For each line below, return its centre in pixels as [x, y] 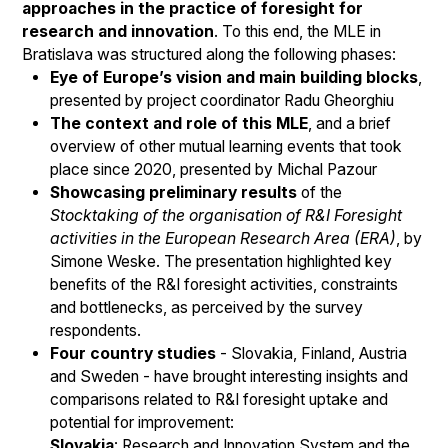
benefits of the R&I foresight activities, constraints [224, 285]
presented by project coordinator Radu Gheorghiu [222, 101]
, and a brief [349, 124]
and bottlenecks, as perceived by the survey [206, 308]
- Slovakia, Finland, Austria [311, 354]
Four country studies [133, 354]
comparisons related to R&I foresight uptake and [219, 400]
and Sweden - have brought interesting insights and [229, 377]
